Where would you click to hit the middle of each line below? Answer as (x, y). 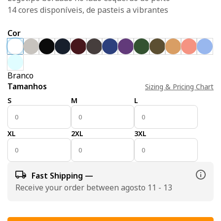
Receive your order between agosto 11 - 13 (94, 187)
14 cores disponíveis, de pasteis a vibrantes (88, 10)
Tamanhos (27, 86)
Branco (20, 75)
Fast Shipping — (62, 176)
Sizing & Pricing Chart (179, 86)
